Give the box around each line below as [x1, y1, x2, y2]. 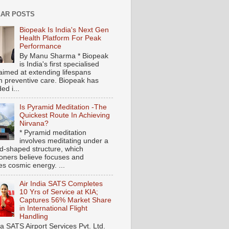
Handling [19, 213, 49, 221]
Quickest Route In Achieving [19, 111, 110, 119]
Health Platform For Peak [19, 34, 102, 42]
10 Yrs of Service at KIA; [19, 188, 99, 196]
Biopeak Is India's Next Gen [19, 26, 109, 34]
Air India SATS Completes [19, 180, 103, 188]
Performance [19, 42, 62, 51]
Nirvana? [19, 119, 49, 127]
